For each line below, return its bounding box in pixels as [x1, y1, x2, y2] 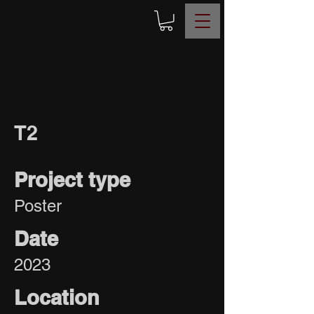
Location [14, 285, 100, 310]
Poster [14, 196, 62, 215]
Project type [14, 167, 130, 192]
